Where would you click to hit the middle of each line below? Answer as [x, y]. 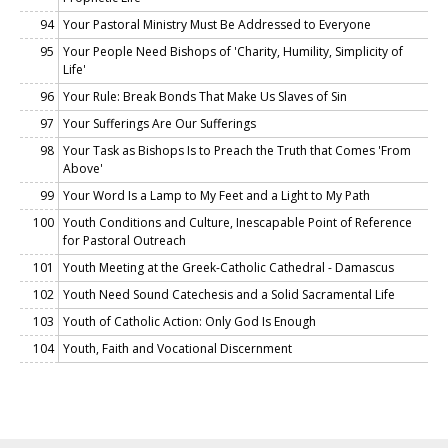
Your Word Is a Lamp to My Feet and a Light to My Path [216, 195]
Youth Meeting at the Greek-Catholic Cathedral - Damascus [228, 267]
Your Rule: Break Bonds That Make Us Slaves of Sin [205, 96]
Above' [83, 168]
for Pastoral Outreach [124, 240]
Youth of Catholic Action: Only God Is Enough [189, 321]
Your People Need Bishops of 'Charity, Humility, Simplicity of [233, 51]
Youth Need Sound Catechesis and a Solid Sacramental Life [229, 294]
